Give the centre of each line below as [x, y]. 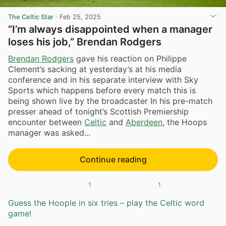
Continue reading [113, 160]
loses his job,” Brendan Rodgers [85, 42]
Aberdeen [144, 122]
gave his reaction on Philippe [130, 59]
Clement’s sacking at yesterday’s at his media [95, 69]
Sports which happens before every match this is [102, 91]
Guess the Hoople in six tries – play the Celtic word [106, 203]
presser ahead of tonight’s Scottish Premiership [98, 112]
